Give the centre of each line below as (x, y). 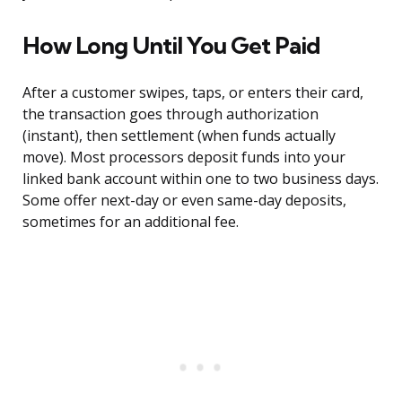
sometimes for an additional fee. (131, 222)
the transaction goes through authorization (170, 114)
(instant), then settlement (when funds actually (179, 136)
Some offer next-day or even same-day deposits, (184, 201)
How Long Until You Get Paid (171, 46)
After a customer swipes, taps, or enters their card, (193, 93)
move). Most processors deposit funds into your (184, 157)
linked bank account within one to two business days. (201, 179)
